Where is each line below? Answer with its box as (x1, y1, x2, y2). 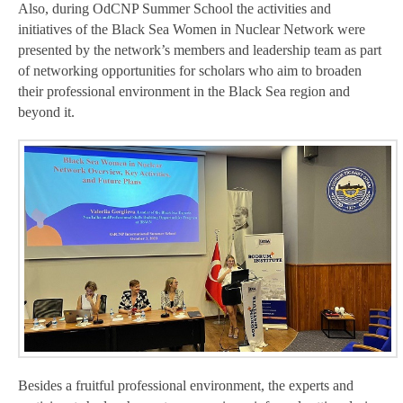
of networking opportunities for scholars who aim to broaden (18, 62, 362, 78)
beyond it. (18, 103, 75, 120)
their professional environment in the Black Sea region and (18, 83, 350, 99)
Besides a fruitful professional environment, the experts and (18, 378, 354, 394)
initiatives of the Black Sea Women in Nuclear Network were (18, 21, 365, 37)
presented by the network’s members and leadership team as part (18, 41, 381, 58)
